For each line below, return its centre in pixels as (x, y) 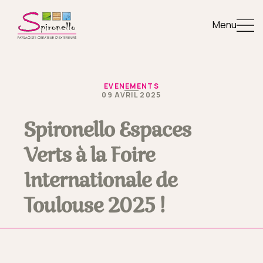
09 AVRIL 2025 (131, 95)
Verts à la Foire (89, 156)
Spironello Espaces (107, 131)
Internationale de (100, 181)
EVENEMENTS (131, 86)
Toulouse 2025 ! (95, 206)
